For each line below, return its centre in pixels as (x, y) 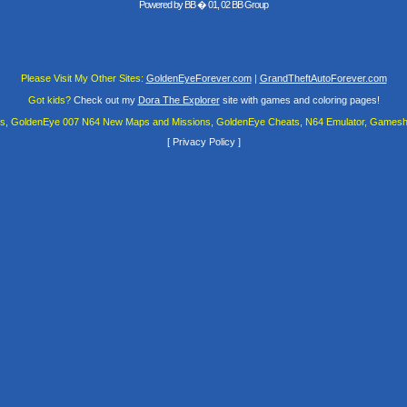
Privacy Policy (203, 142)
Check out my (104, 99)
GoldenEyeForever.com (199, 78)
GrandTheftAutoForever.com (323, 78)
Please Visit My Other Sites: (82, 78)
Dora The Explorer (179, 99)
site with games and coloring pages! (299, 99)
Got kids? (49, 99)
